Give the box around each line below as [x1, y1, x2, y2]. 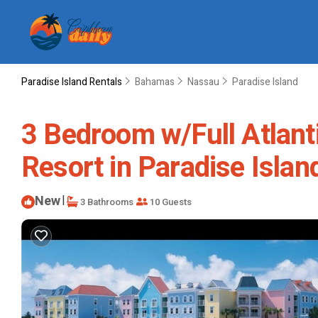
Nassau [187, 75, 219, 89]
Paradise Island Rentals [21, 75, 124, 89]
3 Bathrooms [78, 194, 133, 209]
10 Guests [148, 194, 192, 209]
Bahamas [135, 75, 175, 89]
